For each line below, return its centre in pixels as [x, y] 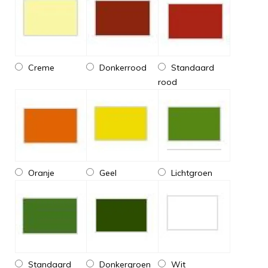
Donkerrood [122, 68]
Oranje [40, 173]
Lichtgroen [190, 173]
